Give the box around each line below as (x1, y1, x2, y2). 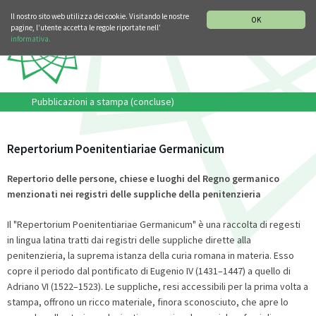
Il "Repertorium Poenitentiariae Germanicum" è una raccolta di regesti (7, 217, 300, 231)
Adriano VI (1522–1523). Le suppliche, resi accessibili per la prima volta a (7, 279, 308, 293)
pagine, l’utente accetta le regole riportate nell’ (11, 23, 161, 32)
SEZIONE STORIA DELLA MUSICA (75, 2, 193, 13)
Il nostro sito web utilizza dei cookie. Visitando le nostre (11, 11, 189, 21)
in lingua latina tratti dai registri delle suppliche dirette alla (7, 233, 251, 246)
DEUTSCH (216, 2, 252, 13)
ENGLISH (264, 2, 296, 13)
